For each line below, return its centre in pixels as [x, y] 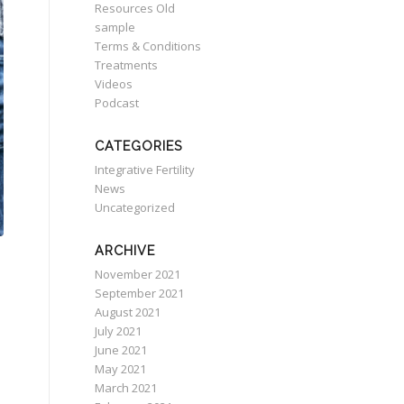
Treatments [127, 65]
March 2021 [126, 388]
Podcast [117, 103]
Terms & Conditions [148, 46]
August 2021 [128, 312]
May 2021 [121, 369]
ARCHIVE [125, 251]
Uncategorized [135, 207]
